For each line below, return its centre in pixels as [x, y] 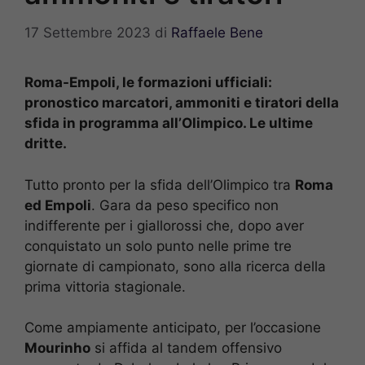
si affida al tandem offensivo [186, 348]
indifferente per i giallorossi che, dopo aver [164, 225]
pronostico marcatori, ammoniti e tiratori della [182, 103]
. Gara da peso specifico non [185, 205]
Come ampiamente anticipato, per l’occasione [173, 328]
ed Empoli [58, 205]
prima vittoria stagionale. [105, 286]
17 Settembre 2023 [88, 33]
